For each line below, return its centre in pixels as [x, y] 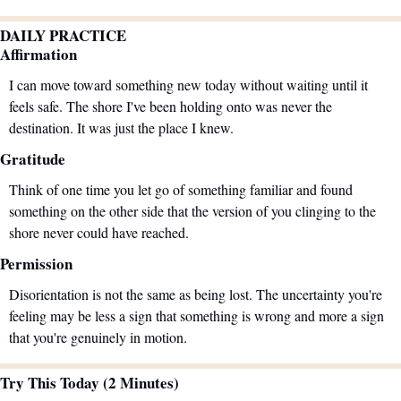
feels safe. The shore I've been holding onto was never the [171, 106]
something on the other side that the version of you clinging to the [192, 210]
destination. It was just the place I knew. [121, 127]
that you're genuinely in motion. [98, 337]
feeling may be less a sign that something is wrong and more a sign [196, 315]
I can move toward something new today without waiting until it [188, 84]
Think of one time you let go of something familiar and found [181, 189]
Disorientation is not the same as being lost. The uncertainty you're [196, 294]
